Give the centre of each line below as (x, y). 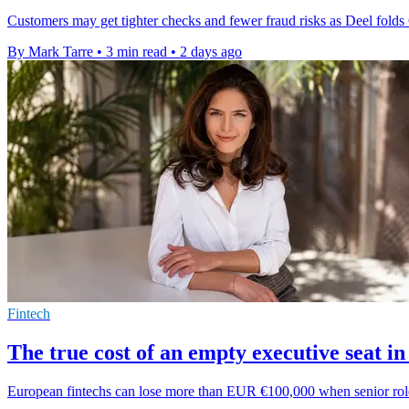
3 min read (136, 52)
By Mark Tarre (50, 52)
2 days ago (211, 52)
